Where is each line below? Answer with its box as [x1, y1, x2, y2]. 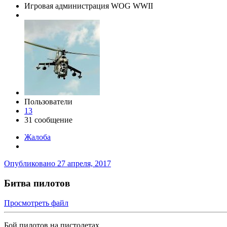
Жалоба [24, 133, 51, 142]
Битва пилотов [4, 178, 70, 189]
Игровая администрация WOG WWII [24, 2, 153, 11]
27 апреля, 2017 [57, 159, 111, 168]
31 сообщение [24, 116, 72, 125]
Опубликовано [4, 159, 57, 168]
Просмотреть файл [4, 198, 68, 207]
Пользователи [24, 97, 72, 106]
